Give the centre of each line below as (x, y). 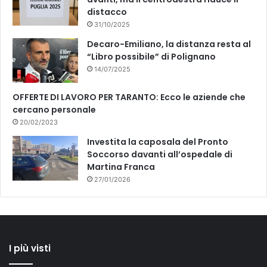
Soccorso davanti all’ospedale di (160, 155)
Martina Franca (121, 167)
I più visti (30, 249)
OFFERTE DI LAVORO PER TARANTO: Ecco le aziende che (129, 97)
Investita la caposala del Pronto (158, 142)
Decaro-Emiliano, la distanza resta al (169, 44)
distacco (107, 12)
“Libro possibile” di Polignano (151, 57)
